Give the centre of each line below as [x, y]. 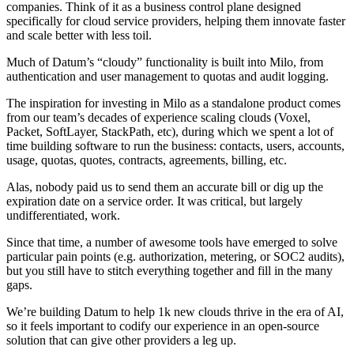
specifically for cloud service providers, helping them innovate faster [176, 21]
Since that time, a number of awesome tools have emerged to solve [172, 242]
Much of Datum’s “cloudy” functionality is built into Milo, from [165, 62]
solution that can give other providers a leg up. [121, 340]
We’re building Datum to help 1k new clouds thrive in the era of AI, [175, 311]
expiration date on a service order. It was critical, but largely [154, 201]
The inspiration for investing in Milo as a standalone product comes [173, 103]
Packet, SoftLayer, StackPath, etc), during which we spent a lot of [170, 131]
